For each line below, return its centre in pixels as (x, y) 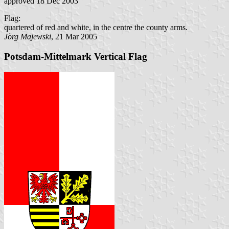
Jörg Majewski (28, 37)
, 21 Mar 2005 (74, 37)
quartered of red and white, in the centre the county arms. (96, 28)
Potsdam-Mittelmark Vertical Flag (76, 57)
